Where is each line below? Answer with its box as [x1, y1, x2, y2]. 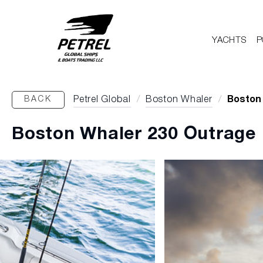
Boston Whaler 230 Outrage [12, 127, 256, 143]
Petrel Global [73, 96, 131, 104]
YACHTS [212, 36, 247, 45]
